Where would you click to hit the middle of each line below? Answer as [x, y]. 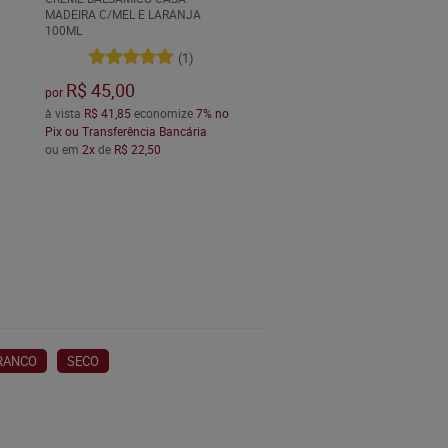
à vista [64, 113]
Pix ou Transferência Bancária [125, 131]
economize [163, 113]
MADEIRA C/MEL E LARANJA [122, 14]
